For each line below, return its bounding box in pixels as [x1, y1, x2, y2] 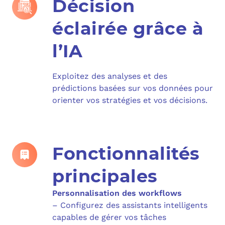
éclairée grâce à [52, 17, 203, 39]
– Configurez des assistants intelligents [52, 200, 207, 210]
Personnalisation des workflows [52, 188, 182, 198]
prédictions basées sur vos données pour [52, 83, 213, 93]
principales [52, 165, 158, 187]
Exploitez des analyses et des [52, 71, 167, 81]
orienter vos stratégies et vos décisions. [52, 95, 207, 105]
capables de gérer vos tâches [52, 212, 166, 222]
